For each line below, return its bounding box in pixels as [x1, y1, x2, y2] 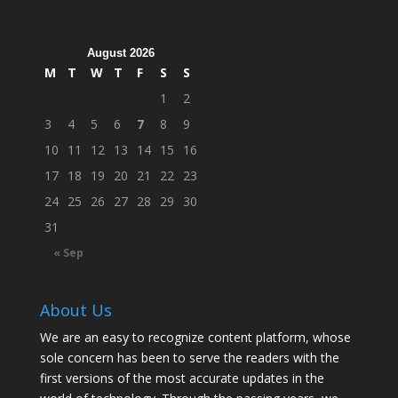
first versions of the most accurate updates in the [39, 370, 324, 387]
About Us [39, 299, 112, 322]
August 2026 [86, 46, 155, 60]
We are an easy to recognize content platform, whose [39, 329, 351, 346]
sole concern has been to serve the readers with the [39, 349, 339, 367]
